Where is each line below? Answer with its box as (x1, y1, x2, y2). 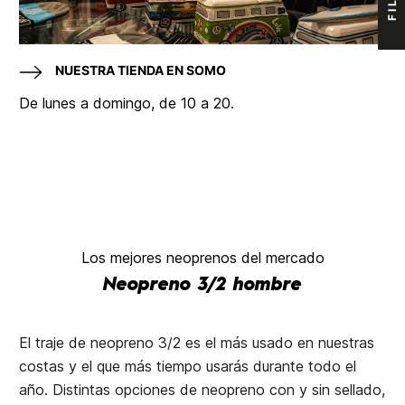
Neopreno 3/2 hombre (103, 277, 302, 296)
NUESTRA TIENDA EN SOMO (55, 62, 227, 79)
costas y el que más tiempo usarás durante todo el (19, 357, 357, 376)
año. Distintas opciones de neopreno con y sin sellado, (19, 381, 386, 400)
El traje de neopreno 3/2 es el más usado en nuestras (19, 334, 375, 353)
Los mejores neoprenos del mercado (80, 249, 325, 268)
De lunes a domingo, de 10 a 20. (19, 94, 235, 113)
